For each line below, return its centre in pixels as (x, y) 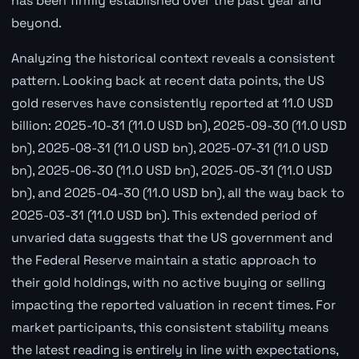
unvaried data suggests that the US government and (171, 238)
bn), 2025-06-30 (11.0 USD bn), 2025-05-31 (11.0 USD (171, 171)
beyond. (36, 23)
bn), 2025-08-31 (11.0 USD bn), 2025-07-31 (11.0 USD (169, 148)
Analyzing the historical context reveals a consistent (173, 58)
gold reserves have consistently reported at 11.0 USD (172, 103)
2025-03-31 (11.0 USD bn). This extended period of (164, 216)
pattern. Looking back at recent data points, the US (167, 81)
